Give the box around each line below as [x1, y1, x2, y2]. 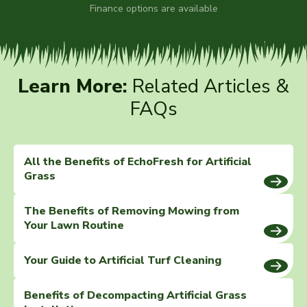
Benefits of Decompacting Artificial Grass [24, 288, 247, 304]
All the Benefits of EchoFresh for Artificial [24, 154, 251, 170]
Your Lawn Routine [24, 218, 124, 234]
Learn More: [18, 73, 127, 100]
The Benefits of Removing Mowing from [24, 204, 239, 219]
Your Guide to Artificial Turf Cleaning [24, 253, 221, 269]
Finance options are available [89, 2, 218, 16]
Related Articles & [127, 73, 289, 100]
